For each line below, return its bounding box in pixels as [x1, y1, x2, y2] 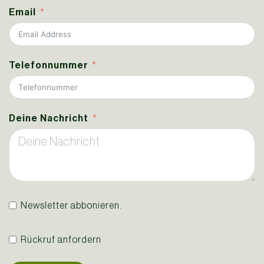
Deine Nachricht [9, 113, 88, 124]
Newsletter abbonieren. [21, 200, 122, 211]
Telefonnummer [9, 60, 88, 71]
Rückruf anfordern [21, 234, 101, 245]
